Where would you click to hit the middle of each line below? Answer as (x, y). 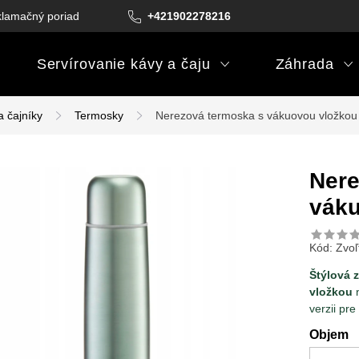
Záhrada (305, 64)
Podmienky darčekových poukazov (211, 16)
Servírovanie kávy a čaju (123, 64)
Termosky (99, 115)
